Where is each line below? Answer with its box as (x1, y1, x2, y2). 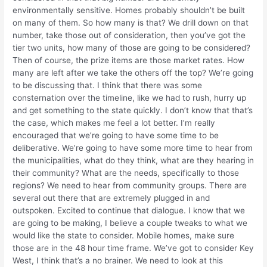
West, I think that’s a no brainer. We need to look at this (13, 255, 223, 265)
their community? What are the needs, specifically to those (13, 167, 240, 178)
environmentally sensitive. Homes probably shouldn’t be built (13, 5, 246, 15)
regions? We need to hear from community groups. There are (13, 180, 247, 190)
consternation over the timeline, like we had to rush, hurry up (13, 92, 247, 103)
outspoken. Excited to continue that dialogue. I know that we (13, 205, 246, 215)
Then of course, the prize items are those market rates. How (13, 55, 245, 65)
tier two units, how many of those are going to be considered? (13, 42, 251, 52)
